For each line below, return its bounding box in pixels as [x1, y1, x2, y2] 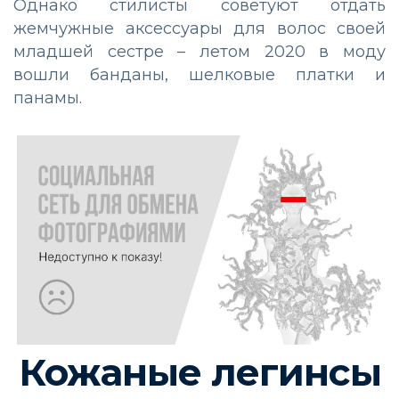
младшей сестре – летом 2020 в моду [13, 42, 386, 62]
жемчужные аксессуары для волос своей [13, 19, 386, 39]
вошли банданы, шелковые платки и [13, 65, 386, 85]
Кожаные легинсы [18, 349, 381, 396]
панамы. [13, 88, 82, 109]
